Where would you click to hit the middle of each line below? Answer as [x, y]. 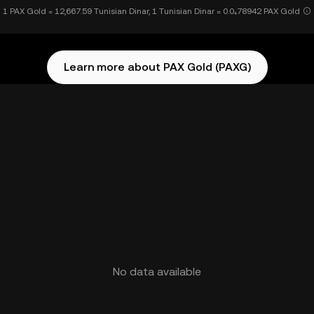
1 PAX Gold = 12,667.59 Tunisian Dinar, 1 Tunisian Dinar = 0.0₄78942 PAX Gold [151, 11]
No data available [157, 272]
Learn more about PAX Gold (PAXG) [157, 67]
